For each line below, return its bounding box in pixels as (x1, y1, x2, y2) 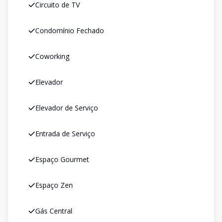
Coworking (35, 52, 69, 61)
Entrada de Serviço (35, 129, 95, 138)
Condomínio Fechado (35, 26, 104, 35)
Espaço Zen (35, 180, 73, 190)
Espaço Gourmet (35, 155, 89, 164)
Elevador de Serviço (35, 103, 98, 112)
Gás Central (35, 206, 72, 216)
